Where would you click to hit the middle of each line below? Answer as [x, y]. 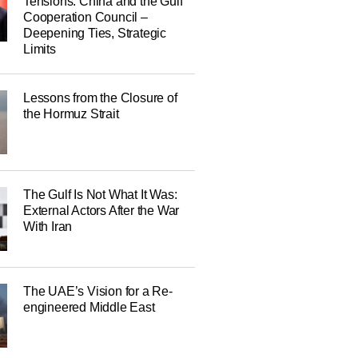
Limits [39, 49]
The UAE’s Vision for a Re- [97, 291]
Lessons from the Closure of [100, 98]
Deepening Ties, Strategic [94, 33]
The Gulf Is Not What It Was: [100, 195]
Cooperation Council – [85, 17]
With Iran [48, 227]
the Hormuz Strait [71, 114]
